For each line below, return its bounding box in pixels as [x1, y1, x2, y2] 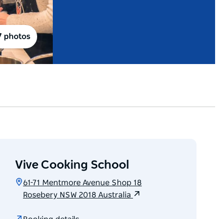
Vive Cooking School [15, 159, 130, 172]
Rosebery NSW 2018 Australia [23, 191, 133, 199]
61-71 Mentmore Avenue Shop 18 [23, 179, 142, 187]
